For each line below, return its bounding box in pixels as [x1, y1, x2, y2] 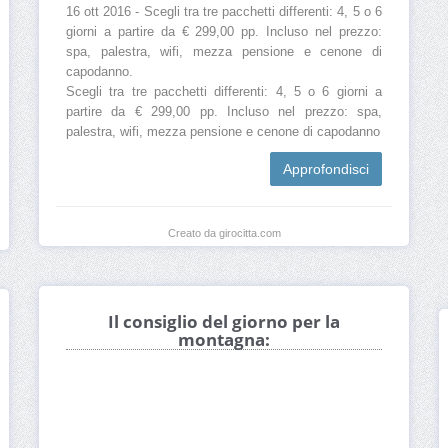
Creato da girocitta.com [167, 227, 281, 240]
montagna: [178, 328, 270, 352]
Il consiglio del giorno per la [108, 310, 340, 334]
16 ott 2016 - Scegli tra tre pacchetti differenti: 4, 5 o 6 [66, 5, 382, 20]
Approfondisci [283, 161, 369, 178]
